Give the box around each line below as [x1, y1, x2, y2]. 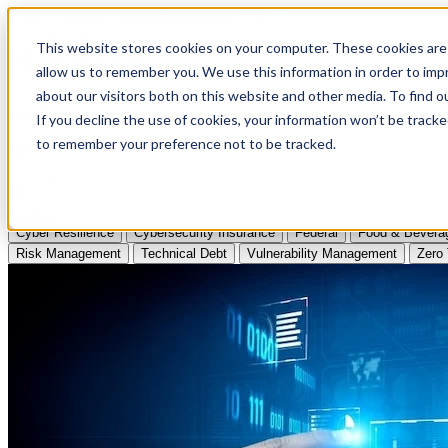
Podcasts [16, 153, 71, 168]
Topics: [8, 204, 54, 221]
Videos [16, 117, 56, 132]
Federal [295, 225, 338, 240]
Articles [16, 81, 60, 96]
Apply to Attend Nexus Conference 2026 [8, 8, 268, 25]
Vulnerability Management [247, 246, 397, 261]
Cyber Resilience [16, 225, 114, 240]
